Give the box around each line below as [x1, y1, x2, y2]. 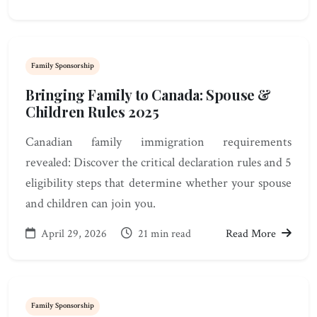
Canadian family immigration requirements [25, 134, 292, 151]
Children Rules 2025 [25, 102, 159, 122]
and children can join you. [25, 195, 156, 212]
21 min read [135, 226, 191, 242]
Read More [226, 226, 279, 242]
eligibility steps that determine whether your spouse [25, 175, 292, 192]
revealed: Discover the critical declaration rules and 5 [25, 154, 292, 171]
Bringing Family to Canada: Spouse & [25, 85, 272, 105]
